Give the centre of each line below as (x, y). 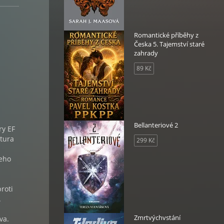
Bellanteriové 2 (156, 125)
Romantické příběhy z (166, 35)
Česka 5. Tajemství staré (169, 44)
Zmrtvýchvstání (157, 217)
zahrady (146, 53)
